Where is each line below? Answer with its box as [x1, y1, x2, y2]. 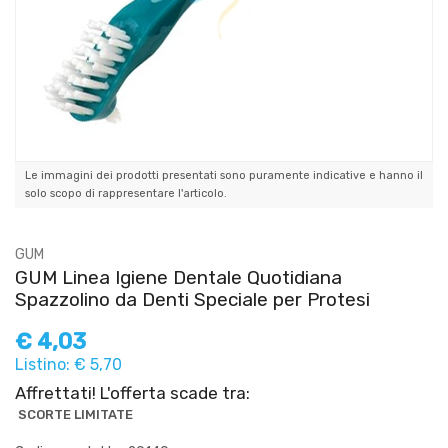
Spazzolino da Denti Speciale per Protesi [15, 287, 370, 311]
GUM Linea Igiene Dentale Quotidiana [15, 265, 342, 289]
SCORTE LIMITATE [18, 406, 133, 422]
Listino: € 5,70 [15, 354, 122, 374]
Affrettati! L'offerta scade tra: [15, 382, 250, 403]
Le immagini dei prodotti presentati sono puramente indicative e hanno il [25, 168, 423, 182]
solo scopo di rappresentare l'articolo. [25, 186, 227, 200]
